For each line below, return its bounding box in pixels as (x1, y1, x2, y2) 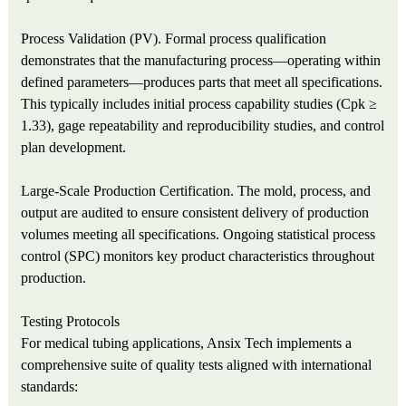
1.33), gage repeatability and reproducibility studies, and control (21, 118, 385, 134)
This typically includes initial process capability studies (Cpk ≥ (21, 96, 378, 112)
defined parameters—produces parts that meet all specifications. (21, 74, 383, 91)
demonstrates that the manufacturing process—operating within (21, 53, 382, 69)
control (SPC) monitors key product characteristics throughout (21, 248, 375, 265)
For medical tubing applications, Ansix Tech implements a (21, 335, 353, 352)
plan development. (21, 140, 127, 156)
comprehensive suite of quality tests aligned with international (21, 357, 372, 373)
